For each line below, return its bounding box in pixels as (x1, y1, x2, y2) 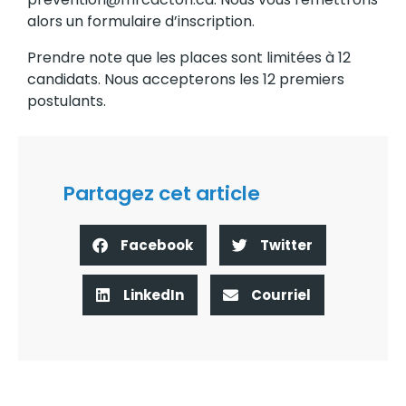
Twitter (260, 235, 313, 255)
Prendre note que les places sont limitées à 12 (27, 47, 351, 68)
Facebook (121, 235, 193, 255)
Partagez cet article (63, 179, 260, 208)
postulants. (27, 91, 106, 111)
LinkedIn (122, 285, 184, 304)
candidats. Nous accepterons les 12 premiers (27, 69, 344, 90)
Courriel (250, 285, 311, 304)
